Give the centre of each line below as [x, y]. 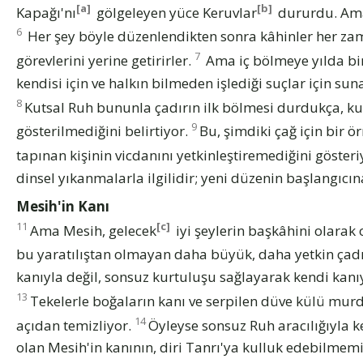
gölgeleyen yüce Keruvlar [175, 12]
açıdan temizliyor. [75, 325]
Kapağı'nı [46, 12]
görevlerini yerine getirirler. [105, 60]
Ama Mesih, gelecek [93, 230]
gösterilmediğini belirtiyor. [104, 130]
